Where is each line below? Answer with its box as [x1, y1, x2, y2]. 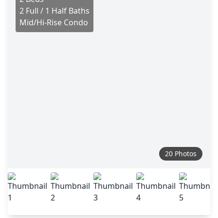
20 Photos [165, 149, 197, 158]
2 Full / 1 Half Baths [19, 5, 90, 16]
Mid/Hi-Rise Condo [19, 17, 88, 28]
